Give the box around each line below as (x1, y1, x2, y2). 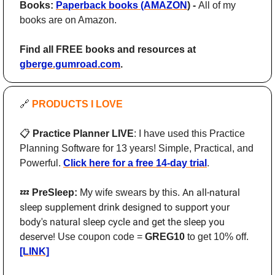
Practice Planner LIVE (30, 128, 134, 139)
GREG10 (145, 231, 185, 242)
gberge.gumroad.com (20, 59, 120, 70)
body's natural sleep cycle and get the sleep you (20, 216, 225, 228)
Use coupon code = (58, 231, 145, 242)
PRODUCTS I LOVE (32, 99, 125, 110)
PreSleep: (29, 187, 80, 198)
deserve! (20, 231, 58, 243)
